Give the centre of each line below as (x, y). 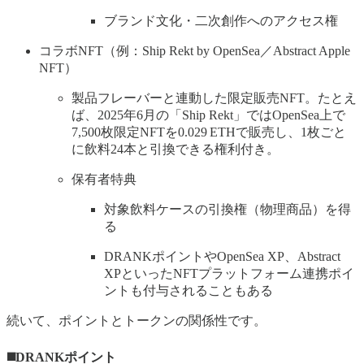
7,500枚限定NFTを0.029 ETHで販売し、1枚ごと (209, 132)
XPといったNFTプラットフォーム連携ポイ (229, 274)
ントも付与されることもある (188, 291)
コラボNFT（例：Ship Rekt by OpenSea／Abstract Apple (195, 51)
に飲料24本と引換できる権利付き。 (175, 149)
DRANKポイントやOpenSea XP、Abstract (222, 257)
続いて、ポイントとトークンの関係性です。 (136, 321)
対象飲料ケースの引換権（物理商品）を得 (227, 210)
